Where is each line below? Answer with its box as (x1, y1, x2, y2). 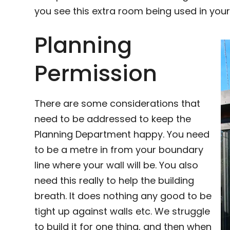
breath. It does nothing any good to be (34, 189, 212, 202)
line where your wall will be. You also (34, 159, 199, 171)
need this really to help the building (34, 174, 195, 187)
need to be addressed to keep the (34, 112, 191, 125)
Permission (34, 58, 158, 89)
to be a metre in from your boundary (34, 143, 204, 156)
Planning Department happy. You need (34, 128, 210, 141)
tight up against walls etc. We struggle (34, 205, 210, 218)
